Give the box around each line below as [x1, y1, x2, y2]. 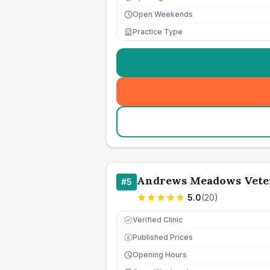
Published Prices [133, 233, 193, 242]
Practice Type [133, 27, 183, 36]
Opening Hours [133, 250, 187, 259]
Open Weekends [133, 10, 193, 19]
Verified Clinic [133, 215, 183, 224]
